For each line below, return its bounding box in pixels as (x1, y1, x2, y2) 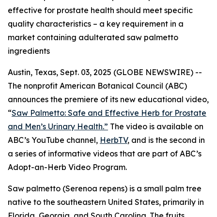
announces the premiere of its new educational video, (8, 94, 209, 104)
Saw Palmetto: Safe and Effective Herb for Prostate (12, 108, 206, 118)
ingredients (8, 46, 50, 56)
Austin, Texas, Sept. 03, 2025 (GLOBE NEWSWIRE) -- (8, 67, 202, 77)
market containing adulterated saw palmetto (8, 32, 178, 42)
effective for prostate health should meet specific (8, 5, 193, 15)
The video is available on (108, 122, 203, 131)
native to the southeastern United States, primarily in (8, 197, 204, 207)
